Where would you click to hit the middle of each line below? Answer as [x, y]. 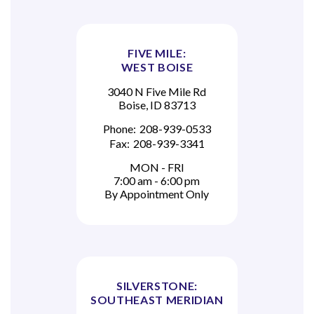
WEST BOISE [157, 67]
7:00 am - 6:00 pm [157, 180]
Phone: [119, 128]
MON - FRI [157, 167]
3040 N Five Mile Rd [157, 91]
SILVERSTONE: [157, 285]
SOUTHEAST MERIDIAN [157, 299]
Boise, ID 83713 [157, 104]
